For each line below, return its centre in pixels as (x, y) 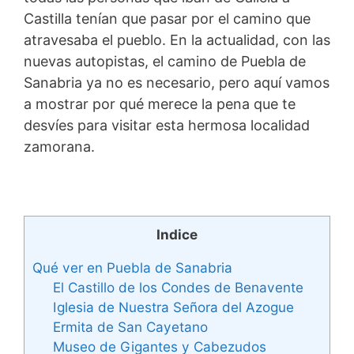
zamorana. (59, 146)
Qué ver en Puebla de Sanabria (132, 267)
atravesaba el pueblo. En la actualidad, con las (177, 40)
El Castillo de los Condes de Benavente (178, 287)
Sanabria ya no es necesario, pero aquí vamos (177, 82)
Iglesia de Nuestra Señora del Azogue (173, 307)
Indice (177, 234)
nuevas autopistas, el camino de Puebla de (165, 61)
